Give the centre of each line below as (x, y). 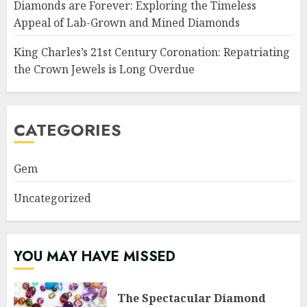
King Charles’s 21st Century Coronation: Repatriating (152, 52)
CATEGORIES (67, 130)
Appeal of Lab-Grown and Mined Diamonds (127, 23)
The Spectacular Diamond (192, 298)
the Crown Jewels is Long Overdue (104, 69)
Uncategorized (52, 198)
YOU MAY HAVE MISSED (95, 257)
